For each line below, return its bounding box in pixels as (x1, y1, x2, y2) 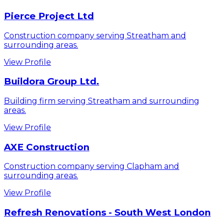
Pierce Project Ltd (4, 10, 94, 22)
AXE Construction (4, 141, 89, 153)
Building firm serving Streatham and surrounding (4, 96, 199, 106)
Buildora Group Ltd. (4, 76, 99, 87)
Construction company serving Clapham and (4, 162, 179, 171)
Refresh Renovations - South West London (4, 207, 211, 219)
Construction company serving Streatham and (4, 30, 186, 40)
